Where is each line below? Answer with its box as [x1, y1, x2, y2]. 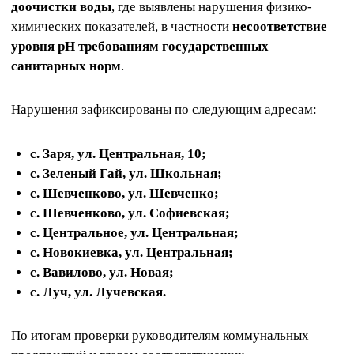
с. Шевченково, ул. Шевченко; [30, 185, 219, 201]
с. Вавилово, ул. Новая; [30, 264, 174, 280]
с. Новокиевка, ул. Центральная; [30, 244, 233, 260]
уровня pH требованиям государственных [11, 39, 269, 55]
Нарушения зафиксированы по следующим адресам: [11, 102, 317, 118]
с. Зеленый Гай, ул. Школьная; [30, 165, 222, 181]
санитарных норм [11, 58, 121, 74]
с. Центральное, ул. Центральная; [30, 224, 239, 240]
